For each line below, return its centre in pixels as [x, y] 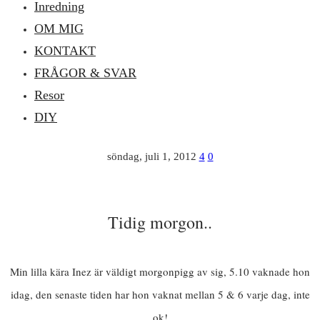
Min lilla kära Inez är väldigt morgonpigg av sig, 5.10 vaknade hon [160, 272]
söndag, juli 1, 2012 [151, 157]
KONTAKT [65, 50]
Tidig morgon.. [160, 222]
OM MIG [59, 28]
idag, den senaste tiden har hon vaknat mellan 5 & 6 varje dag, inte [160, 295]
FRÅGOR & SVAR [85, 72]
